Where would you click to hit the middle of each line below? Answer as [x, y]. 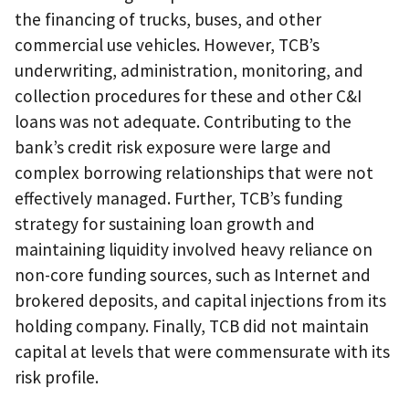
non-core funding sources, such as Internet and [193, 275]
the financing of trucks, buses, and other [168, 20]
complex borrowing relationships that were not [194, 173]
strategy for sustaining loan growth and [165, 224]
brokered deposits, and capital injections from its [200, 301]
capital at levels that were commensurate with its [202, 352]
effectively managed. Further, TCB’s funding [178, 199]
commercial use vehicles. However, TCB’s [167, 45]
